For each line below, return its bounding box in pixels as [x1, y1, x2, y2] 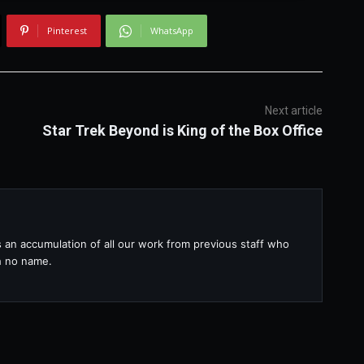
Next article [264, 104, 323, 118]
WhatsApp [149, 24, 193, 37]
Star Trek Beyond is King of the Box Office [41, 122, 323, 140]
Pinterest [46, 24, 87, 37]
